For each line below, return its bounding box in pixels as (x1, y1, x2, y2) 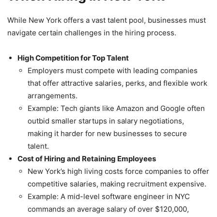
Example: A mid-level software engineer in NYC (28, 192, 190, 201)
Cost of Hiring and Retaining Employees (17, 154, 156, 164)
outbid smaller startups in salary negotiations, (28, 116, 184, 126)
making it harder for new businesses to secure (28, 129, 187, 139)
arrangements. (28, 91, 77, 101)
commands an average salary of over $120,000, (28, 204, 189, 214)
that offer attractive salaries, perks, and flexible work (28, 78, 207, 88)
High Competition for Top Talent (17, 53, 129, 63)
